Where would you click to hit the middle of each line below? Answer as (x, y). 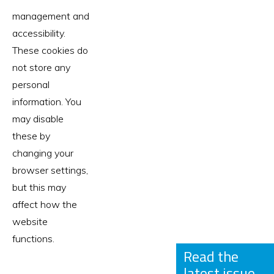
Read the (211, 257)
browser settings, (50, 170)
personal (31, 85)
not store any (41, 68)
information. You (47, 102)
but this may (39, 187)
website (30, 222)
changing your (43, 153)
